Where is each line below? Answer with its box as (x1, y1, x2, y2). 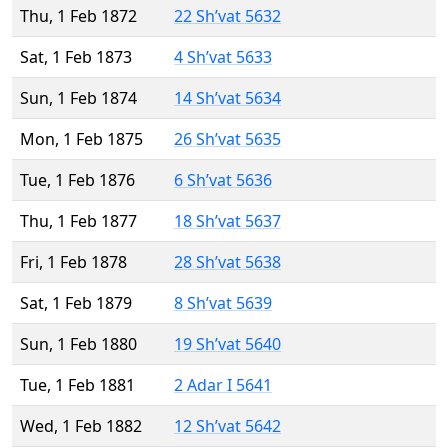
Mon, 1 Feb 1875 (20, 128, 143, 151)
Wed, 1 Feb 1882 (20, 415, 142, 438)
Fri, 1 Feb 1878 (20, 251, 127, 274)
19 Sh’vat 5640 (174, 333, 281, 356)
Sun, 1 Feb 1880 (20, 333, 137, 356)
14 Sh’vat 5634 (174, 87, 281, 110)
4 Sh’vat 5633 (174, 46, 272, 69)
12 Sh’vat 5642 (174, 415, 281, 438)
